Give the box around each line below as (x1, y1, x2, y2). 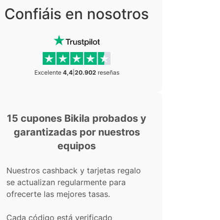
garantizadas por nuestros (13, 126, 140, 138)
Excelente (34, 69, 63, 76)
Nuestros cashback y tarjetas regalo (6, 165, 141, 175)
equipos (57, 140, 96, 152)
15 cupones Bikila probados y (7, 112, 146, 124)
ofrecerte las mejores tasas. (6, 189, 110, 199)
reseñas (96, 69, 119, 76)
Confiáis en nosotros (4, 5, 149, 23)
